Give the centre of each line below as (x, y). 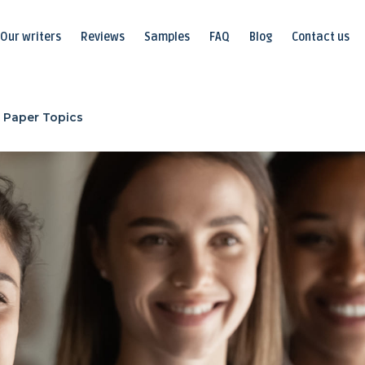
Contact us (321, 37)
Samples (167, 37)
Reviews (103, 37)
